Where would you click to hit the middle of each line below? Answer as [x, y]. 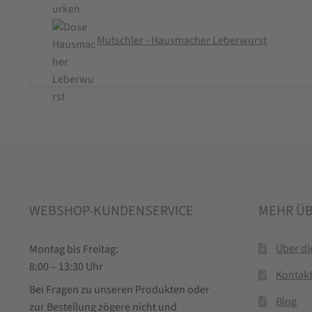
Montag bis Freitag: [73, 250]
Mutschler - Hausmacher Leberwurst [181, 41]
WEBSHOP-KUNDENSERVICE [111, 211]
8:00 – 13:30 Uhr [66, 267]
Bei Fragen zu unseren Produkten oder [119, 290]
